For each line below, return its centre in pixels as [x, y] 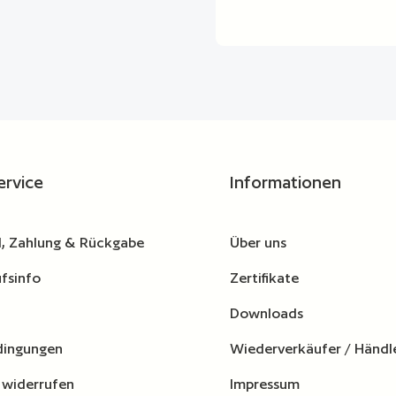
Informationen [286, 183]
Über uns [258, 243]
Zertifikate [264, 278]
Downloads [267, 314]
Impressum [265, 385]
